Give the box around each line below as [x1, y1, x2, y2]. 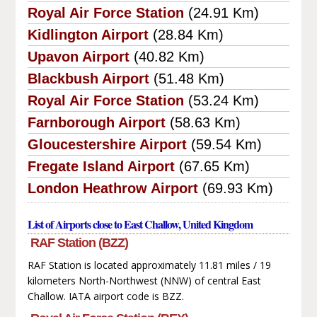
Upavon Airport [27, 48, 129, 64]
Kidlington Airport [27, 26, 149, 42]
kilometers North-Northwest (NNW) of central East [27, 273, 261, 287]
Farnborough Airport [27, 114, 166, 130]
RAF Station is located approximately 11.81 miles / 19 [27, 258, 271, 272]
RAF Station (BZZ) [30, 235, 128, 250]
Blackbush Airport [27, 70, 149, 86]
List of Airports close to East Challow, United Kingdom [27, 215, 253, 232]
